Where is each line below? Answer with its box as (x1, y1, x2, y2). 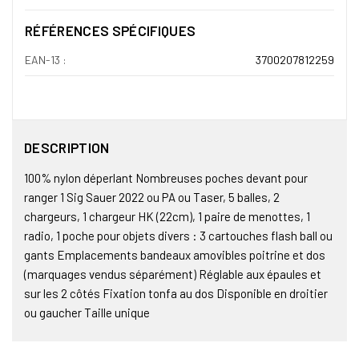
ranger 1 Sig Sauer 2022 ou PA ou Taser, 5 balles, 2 (24, 190, 280, 205)
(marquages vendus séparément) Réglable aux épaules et (24, 267, 321, 282)
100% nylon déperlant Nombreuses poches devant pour (24, 171, 308, 186)
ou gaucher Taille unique (24, 305, 150, 321)
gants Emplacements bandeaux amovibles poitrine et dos (24, 248, 325, 263)
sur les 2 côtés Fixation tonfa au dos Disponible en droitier (24, 286, 328, 301)
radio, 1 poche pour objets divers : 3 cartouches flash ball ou (24, 228, 333, 244)
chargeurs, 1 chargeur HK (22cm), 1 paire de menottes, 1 (24, 209, 310, 224)
